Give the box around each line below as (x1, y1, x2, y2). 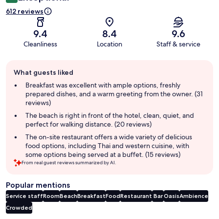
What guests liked (14, 68, 73, 77)
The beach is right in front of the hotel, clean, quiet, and (25, 111, 194, 120)
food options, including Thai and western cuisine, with (25, 141, 189, 151)
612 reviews (6, 7, 44, 16)
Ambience (179, 192, 208, 200)
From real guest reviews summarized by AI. (22, 159, 116, 166)
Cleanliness (23, 40, 58, 49)
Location (96, 40, 122, 49)
